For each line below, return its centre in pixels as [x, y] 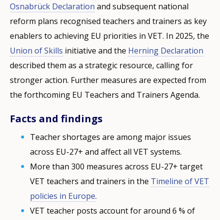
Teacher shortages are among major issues [111, 137]
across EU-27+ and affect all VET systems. [106, 151]
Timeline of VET [180, 181]
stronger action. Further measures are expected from [108, 80]
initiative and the [96, 50]
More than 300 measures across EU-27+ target [117, 166]
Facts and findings [56, 118]
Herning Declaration [166, 50]
